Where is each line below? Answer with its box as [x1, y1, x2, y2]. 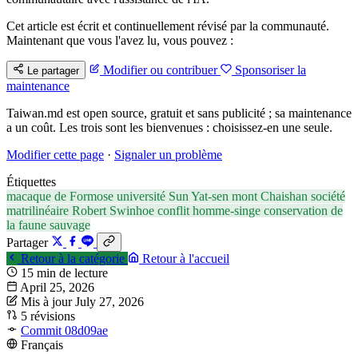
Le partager [27, 64, 79, 77]
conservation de [264, 203, 343, 217]
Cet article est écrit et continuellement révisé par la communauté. [6, 18, 329, 33]
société [311, 189, 345, 203]
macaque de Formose [6, 189, 117, 203]
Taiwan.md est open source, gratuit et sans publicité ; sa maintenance [6, 105, 352, 120]
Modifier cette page [6, 147, 104, 161]
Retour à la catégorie [18, 251, 128, 265]
